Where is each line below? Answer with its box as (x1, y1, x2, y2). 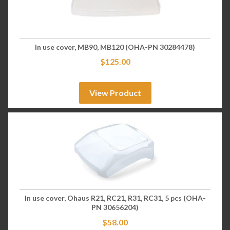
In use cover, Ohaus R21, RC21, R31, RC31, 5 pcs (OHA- (24, 193, 206, 202)
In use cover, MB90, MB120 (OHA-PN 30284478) (35, 42, 195, 51)
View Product (89, 88, 141, 98)
